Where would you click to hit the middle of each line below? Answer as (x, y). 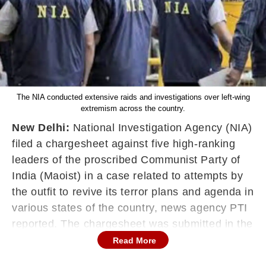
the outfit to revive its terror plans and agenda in (133, 192)
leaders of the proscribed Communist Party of (126, 160)
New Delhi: (41, 128)
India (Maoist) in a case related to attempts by (128, 176)
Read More (134, 240)
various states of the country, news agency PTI (130, 208)
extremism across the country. (133, 108)
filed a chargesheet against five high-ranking (124, 144)
